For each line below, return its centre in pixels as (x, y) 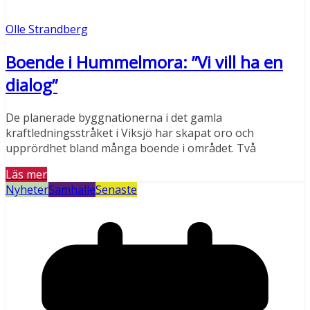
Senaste (116, 190)
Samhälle (72, 190)
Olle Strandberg (47, 29)
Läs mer (26, 175)
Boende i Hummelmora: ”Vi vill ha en (144, 62)
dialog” (31, 85)
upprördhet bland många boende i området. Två (131, 148)
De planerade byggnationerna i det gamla (114, 118)
